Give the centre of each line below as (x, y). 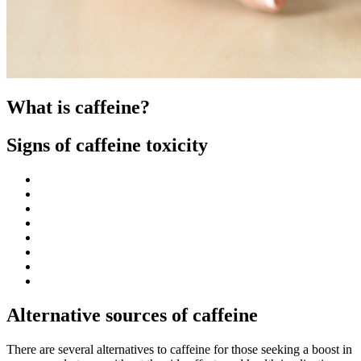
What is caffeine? (78, 108)
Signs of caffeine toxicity (107, 145)
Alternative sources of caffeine (132, 315)
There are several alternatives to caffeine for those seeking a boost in (179, 350)
